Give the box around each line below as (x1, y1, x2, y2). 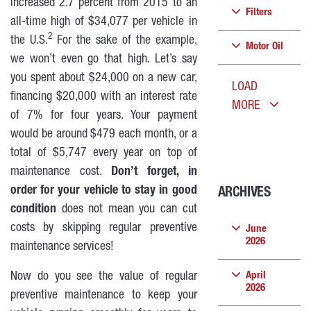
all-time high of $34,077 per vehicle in (10, 16, 197, 28)
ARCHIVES (217, 187, 271, 201)
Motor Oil (245, 42, 283, 52)
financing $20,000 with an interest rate (10, 91, 197, 103)
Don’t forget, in (110, 166, 197, 178)
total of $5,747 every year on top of (10, 147, 197, 160)
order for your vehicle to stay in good (10, 185, 197, 197)
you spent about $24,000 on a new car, (10, 72, 197, 85)
